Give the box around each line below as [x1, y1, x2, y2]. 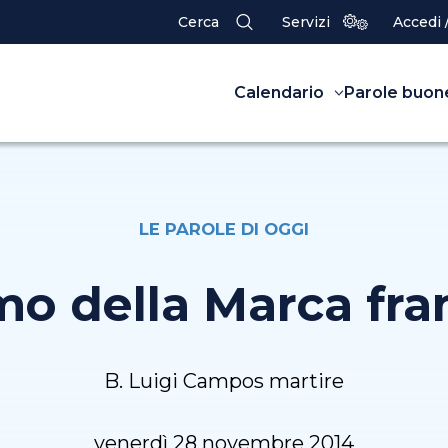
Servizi [282, 13, 330, 31]
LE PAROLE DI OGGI [139, 219, 309, 240]
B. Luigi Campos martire [104, 369, 344, 394]
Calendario [233, 83, 324, 103]
